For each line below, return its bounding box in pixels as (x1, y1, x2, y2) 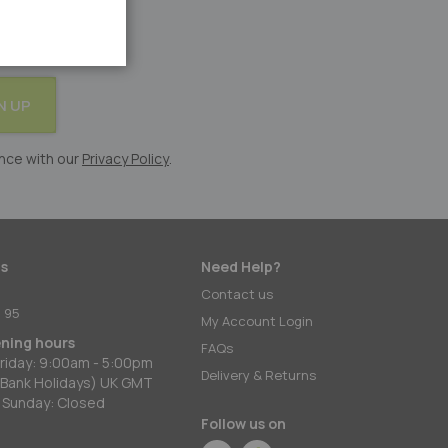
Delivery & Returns (200, 366, 316, 384)
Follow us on (200, 414, 286, 433)
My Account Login (200, 312, 313, 330)
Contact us (200, 285, 273, 303)
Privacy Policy (82, 149, 169, 168)
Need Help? (200, 257, 281, 276)
